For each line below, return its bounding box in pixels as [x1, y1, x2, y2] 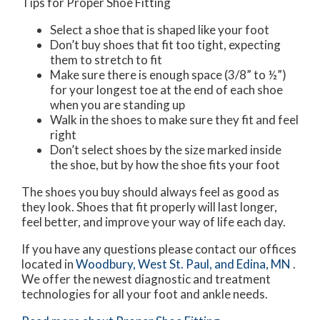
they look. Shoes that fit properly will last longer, [21, 199, 277, 215]
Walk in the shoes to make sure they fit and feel [50, 112, 299, 128]
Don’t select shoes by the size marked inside [50, 142, 281, 158]
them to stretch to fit [50, 52, 162, 68]
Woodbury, [76, 256, 138, 272]
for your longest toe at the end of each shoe [50, 82, 283, 98]
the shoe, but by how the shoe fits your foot [50, 157, 280, 173]
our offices [239, 241, 296, 257]
